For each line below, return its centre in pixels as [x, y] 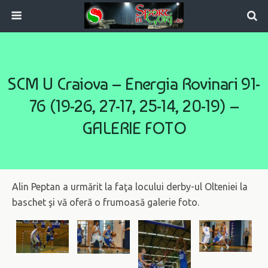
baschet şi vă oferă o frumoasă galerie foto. [106, 202]
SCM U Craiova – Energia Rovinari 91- [134, 84]
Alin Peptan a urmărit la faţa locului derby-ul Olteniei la [130, 187]
